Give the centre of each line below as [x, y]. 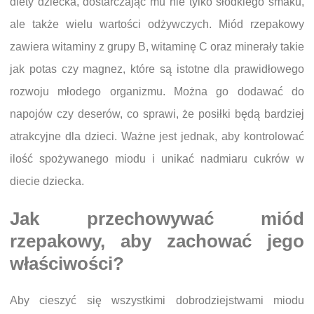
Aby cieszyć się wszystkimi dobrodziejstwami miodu [157, 301]
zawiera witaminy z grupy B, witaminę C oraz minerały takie [157, 47]
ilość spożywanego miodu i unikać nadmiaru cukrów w [157, 159]
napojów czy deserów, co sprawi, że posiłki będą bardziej [157, 114]
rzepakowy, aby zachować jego [157, 241]
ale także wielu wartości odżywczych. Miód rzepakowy [157, 24]
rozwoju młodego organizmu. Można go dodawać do [157, 91]
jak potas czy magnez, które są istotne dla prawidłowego [157, 69]
